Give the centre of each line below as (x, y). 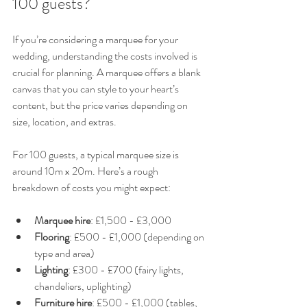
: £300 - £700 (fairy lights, (127, 269)
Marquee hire (62, 220)
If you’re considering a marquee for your (96, 39)
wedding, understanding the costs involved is (106, 56)
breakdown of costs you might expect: (91, 187)
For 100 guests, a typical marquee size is (97, 154)
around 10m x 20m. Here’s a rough (86, 171)
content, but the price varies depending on (101, 105)
